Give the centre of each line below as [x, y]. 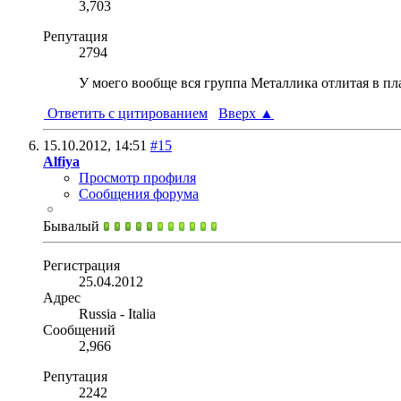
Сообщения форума [139, 193]
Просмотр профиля [137, 177]
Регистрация [81, 265]
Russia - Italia [117, 313]
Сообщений [79, 329]
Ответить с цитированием [126, 113]
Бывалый [73, 226]
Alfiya [61, 161]
